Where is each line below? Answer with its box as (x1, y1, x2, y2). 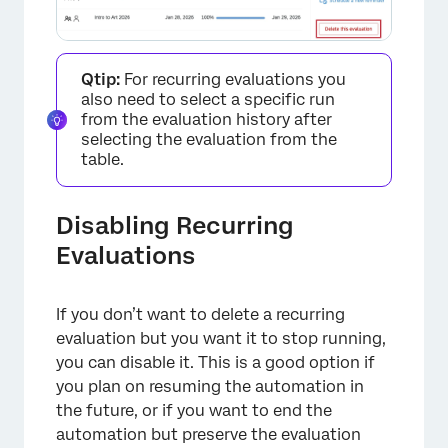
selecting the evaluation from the (81, 129, 337, 149)
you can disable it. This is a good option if (56, 352, 375, 372)
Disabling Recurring (56, 210, 294, 240)
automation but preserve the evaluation (56, 424, 361, 444)
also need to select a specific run (81, 89, 335, 109)
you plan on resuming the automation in (56, 376, 364, 396)
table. (81, 149, 124, 169)
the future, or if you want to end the (56, 400, 332, 420)
